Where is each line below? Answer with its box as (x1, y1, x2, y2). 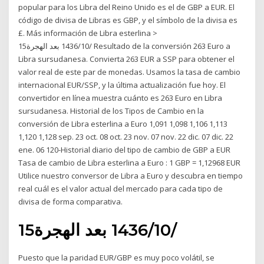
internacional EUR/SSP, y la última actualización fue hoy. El (18, 79, 226, 90)
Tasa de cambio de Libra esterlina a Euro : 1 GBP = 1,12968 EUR (18, 157, 241, 168)
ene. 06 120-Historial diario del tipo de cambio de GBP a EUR (18, 144, 231, 155)
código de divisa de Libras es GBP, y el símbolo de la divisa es (18, 14, 238, 25)
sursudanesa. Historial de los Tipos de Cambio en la (18, 105, 204, 116)
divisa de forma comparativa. (18, 196, 123, 207)
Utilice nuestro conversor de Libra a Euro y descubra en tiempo (18, 170, 243, 181)
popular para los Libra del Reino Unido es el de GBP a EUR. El (18, 1, 235, 12)
